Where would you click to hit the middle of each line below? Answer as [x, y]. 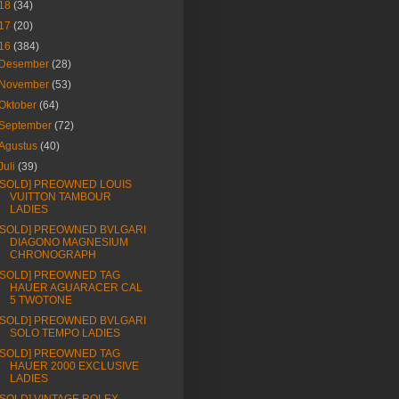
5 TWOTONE [41, 301]
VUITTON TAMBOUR [60, 197]
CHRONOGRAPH [53, 255]
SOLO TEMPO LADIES [65, 334]
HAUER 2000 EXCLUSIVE [74, 366]
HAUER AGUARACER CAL [76, 288]
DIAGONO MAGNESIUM [69, 243]
